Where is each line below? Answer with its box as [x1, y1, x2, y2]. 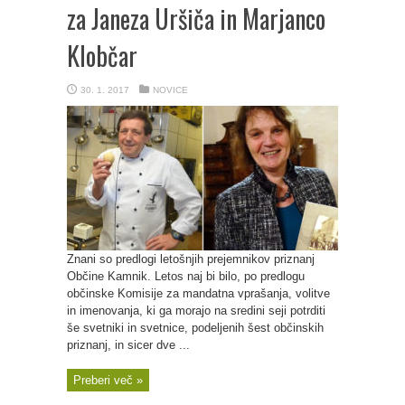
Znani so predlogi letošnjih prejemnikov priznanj [67, 252, 315, 266]
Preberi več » [73, 373, 143, 387]
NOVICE [153, 85, 188, 95]
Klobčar [67, 37, 137, 74]
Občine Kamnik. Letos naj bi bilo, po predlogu [67, 269, 305, 283]
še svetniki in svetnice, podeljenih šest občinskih [67, 321, 324, 334]
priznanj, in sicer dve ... [67, 338, 190, 352]
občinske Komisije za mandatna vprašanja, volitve [67, 287, 334, 300]
